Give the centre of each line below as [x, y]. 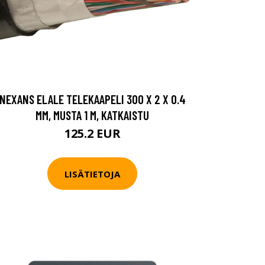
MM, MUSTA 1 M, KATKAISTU [92, 115]
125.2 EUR [92, 133]
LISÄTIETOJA [92, 174]
